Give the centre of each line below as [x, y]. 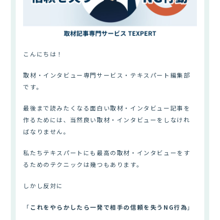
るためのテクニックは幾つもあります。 [83, 165]
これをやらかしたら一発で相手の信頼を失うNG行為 [109, 207]
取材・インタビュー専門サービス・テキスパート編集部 [107, 75]
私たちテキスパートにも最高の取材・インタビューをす [107, 153]
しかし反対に [43, 186]
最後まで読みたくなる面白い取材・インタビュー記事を [107, 108]
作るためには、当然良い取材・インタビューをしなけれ [107, 120]
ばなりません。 [47, 132]
